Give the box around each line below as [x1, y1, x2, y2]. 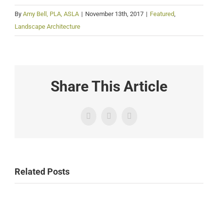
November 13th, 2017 [85, 10, 144, 18]
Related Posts [15, 166, 70, 177]
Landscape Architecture [15, 22, 80, 30]
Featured [150, 10, 174, 18]
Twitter [108, 115, 130, 124]
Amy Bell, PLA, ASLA [23, 10, 79, 18]
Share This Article [51, 78, 167, 95]
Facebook [88, 115, 118, 124]
